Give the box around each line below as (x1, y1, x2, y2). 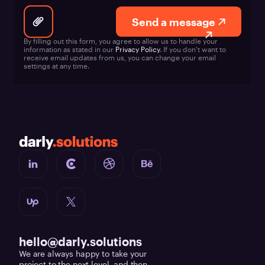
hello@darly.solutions (19, 234, 142, 248)
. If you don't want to (160, 45, 226, 54)
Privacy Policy (115, 45, 160, 54)
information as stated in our (24, 45, 115, 54)
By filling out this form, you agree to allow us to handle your (24, 37, 218, 46)
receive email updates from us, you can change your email (24, 53, 216, 62)
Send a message (131, 15, 215, 28)
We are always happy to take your (19, 248, 147, 258)
